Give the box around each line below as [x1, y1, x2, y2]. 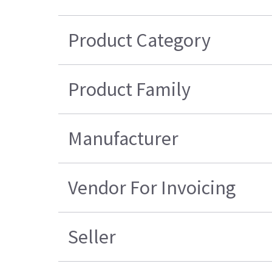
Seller [68, 224, 117, 249]
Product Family [68, 76, 191, 101]
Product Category [68, 27, 211, 52]
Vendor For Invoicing [68, 175, 236, 200]
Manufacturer [68, 126, 179, 151]
